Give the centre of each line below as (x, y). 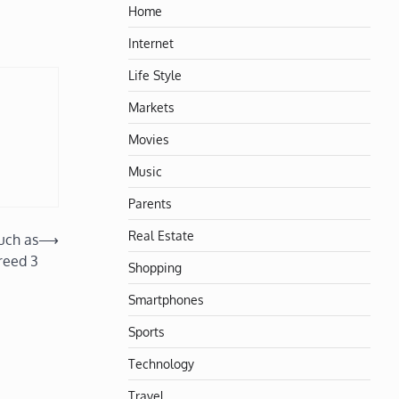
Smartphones (166, 299)
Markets (151, 106)
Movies (149, 138)
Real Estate (161, 235)
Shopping (155, 267)
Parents (150, 203)
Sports (147, 331)
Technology (161, 363)
